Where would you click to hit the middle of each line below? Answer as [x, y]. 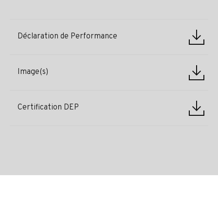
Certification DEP [48, 108]
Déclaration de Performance [67, 37]
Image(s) [33, 72]
